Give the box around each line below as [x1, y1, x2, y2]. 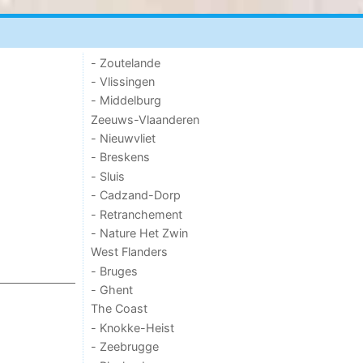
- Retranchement [91, 207, 183, 221]
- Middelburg [91, 93, 162, 108]
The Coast [91, 301, 148, 316]
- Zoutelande [91, 55, 161, 70]
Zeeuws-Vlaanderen [91, 112, 201, 126]
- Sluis [91, 169, 126, 183]
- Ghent [91, 283, 134, 297]
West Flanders [91, 245, 169, 259]
